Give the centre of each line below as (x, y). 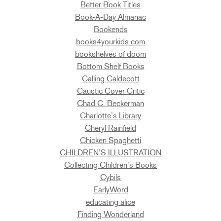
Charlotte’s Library (110, 115)
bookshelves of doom (110, 54)
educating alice (110, 202)
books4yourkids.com (110, 41)
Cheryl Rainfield (110, 128)
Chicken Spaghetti (110, 140)
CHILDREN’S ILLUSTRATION (110, 152)
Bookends (110, 29)
